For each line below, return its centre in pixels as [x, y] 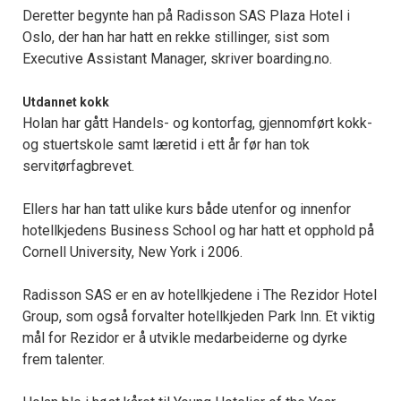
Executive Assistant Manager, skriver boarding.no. [177, 59]
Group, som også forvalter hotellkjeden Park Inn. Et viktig [199, 317]
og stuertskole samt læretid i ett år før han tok [166, 145]
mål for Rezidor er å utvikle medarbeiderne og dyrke [185, 338]
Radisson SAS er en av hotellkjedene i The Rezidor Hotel [200, 295]
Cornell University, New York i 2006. [132, 252]
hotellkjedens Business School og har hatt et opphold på [198, 231]
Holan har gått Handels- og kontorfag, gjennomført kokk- [197, 124]
